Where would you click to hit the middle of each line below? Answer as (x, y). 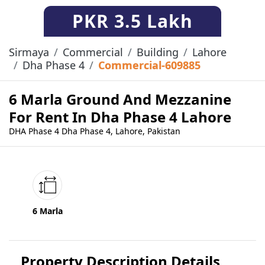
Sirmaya (29, 52)
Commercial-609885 (149, 65)
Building (158, 52)
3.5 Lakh (153, 21)
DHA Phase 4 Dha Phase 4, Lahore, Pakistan (95, 131)
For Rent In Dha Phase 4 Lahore (120, 117)
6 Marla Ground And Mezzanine (120, 99)
